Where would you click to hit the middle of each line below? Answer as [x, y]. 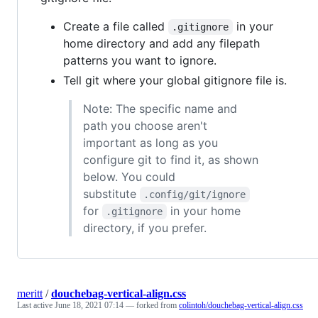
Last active [36, 305]
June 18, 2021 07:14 [89, 305]
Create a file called [116, 26]
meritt [30, 293]
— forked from [152, 305]
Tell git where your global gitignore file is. [175, 80]
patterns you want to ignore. [140, 60]
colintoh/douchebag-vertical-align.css [241, 305]
